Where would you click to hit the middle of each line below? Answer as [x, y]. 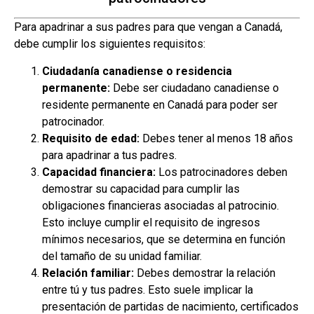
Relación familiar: [88, 273]
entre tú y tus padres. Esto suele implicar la [148, 289]
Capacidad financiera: [99, 172]
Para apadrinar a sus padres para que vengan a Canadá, [148, 27]
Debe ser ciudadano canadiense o [194, 88]
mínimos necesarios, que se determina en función [164, 239]
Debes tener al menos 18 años [216, 138]
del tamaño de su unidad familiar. [122, 256]
